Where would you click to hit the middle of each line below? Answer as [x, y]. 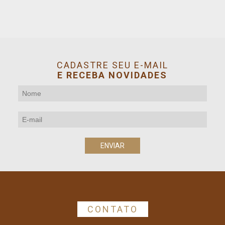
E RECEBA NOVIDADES [113, 75]
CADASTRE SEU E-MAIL [112, 65]
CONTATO [113, 209]
